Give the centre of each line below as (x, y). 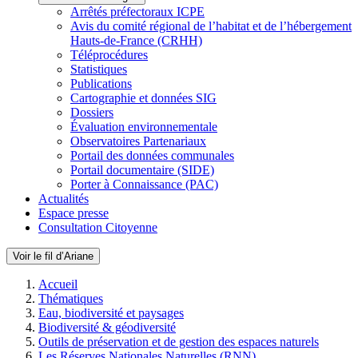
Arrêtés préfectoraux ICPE (137, 12)
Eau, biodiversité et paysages (111, 313)
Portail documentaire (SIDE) (142, 170)
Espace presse (74, 213)
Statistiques (99, 69)
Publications (101, 84)
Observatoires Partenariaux (138, 141)
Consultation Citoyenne (98, 227)
